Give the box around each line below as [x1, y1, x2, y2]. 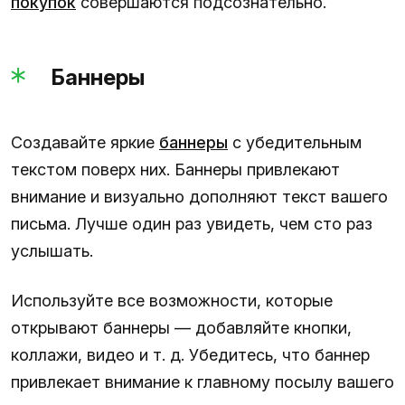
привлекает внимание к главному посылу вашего [11, 372, 394, 392]
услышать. [11, 241, 93, 261]
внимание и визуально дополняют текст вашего [11, 187, 388, 207]
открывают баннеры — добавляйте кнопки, [11, 318, 352, 338]
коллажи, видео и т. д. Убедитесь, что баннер [11, 345, 370, 365]
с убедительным [228, 133, 362, 153]
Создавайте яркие [11, 133, 159, 153]
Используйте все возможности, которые [11, 291, 333, 311]
